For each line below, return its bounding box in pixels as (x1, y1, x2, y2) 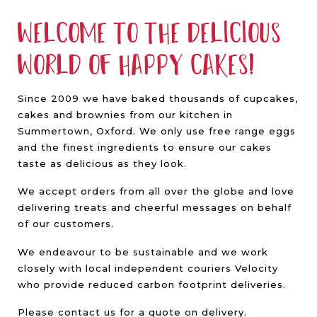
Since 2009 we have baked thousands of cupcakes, (18, 93, 298, 104)
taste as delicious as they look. (18, 158, 187, 169)
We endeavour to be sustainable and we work (18, 246, 268, 258)
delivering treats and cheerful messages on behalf (18, 202, 292, 214)
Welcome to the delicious (18, 16, 282, 52)
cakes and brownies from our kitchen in (18, 109, 233, 120)
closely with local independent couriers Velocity (18, 262, 278, 274)
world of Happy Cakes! (18, 47, 255, 83)
